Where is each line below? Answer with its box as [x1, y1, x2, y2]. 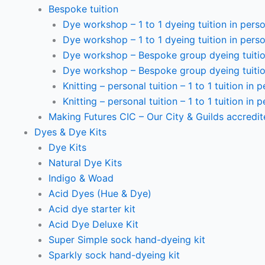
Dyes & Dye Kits [34, 126, 106, 138]
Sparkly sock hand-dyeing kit [49, 249, 180, 261]
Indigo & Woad [49, 172, 114, 184]
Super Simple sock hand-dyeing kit [49, 234, 205, 245]
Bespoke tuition [49, 3, 118, 15]
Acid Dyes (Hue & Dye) [49, 188, 151, 199]
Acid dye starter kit [49, 203, 135, 215]
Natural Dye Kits [49, 157, 122, 169]
